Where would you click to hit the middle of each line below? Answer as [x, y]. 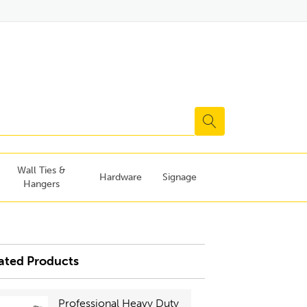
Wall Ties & [41, 170]
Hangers [41, 184]
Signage [179, 177]
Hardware [120, 177]
